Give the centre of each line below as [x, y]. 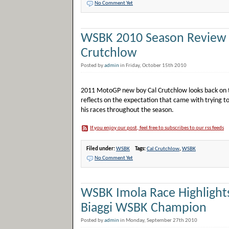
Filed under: [101, 149]
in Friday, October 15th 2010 [154, 66]
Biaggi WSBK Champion [144, 208]
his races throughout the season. [127, 110]
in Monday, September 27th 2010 [160, 221]
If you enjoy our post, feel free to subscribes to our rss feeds [157, 128]
